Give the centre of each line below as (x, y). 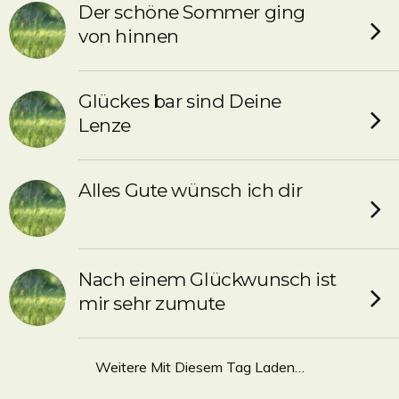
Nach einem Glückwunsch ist (208, 279)
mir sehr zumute (152, 303)
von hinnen (129, 36)
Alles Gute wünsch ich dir (191, 190)
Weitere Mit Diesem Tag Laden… (199, 367)
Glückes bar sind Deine (180, 101)
